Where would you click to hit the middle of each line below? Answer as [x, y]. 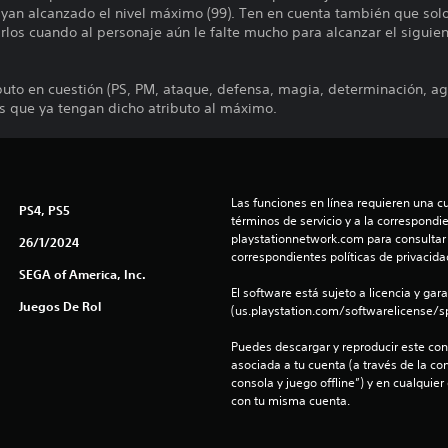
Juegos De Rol [59, 306]
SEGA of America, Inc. [82, 274]
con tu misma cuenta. [290, 400]
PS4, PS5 [44, 210]
